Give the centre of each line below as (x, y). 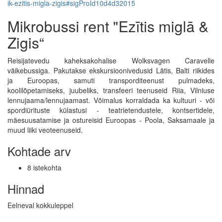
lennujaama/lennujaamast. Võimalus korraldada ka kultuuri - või (111, 100)
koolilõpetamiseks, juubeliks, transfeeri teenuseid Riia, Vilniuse (111, 90)
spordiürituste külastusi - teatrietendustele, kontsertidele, (111, 110)
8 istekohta (44, 168)
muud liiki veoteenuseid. (45, 130)
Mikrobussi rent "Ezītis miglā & (108, 26)
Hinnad (26, 189)
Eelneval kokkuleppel (40, 205)
